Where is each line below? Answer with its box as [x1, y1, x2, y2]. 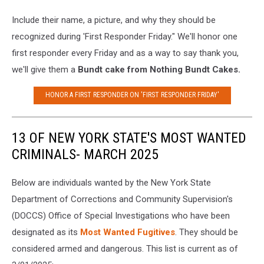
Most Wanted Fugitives [80, 226, 175, 237]
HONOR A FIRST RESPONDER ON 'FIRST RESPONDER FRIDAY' [45, 91, 219, 100]
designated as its [12, 226, 80, 237]
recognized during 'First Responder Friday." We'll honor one [12, 31, 237, 42]
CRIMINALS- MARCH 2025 [12, 146, 159, 163]
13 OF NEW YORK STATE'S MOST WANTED [12, 129, 246, 146]
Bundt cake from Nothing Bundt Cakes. [75, 64, 240, 75]
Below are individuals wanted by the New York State [12, 177, 211, 188]
